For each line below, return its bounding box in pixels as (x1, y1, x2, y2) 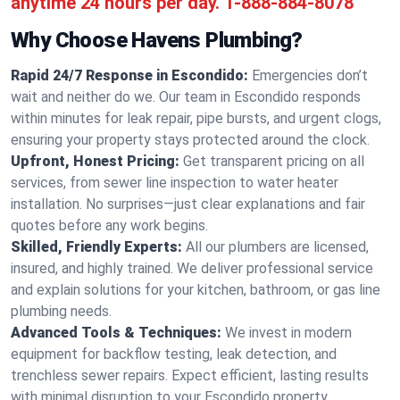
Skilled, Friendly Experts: (11, 238, 182, 255)
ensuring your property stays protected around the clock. (11, 131, 370, 148)
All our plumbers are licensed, (186, 238, 369, 255)
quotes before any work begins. (11, 217, 208, 234)
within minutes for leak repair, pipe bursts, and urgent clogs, (11, 110, 381, 127)
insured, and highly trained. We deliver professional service (11, 260, 373, 277)
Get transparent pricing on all (183, 153, 364, 170)
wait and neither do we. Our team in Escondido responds (11, 88, 361, 105)
